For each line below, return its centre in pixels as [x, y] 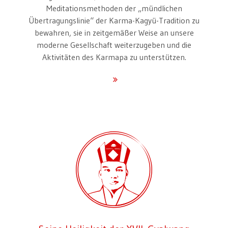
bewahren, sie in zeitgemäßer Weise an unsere [114, 32]
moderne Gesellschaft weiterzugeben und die [114, 45]
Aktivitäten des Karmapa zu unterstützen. [114, 57]
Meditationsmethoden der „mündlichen [114, 8]
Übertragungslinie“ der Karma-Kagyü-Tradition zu [114, 20]
